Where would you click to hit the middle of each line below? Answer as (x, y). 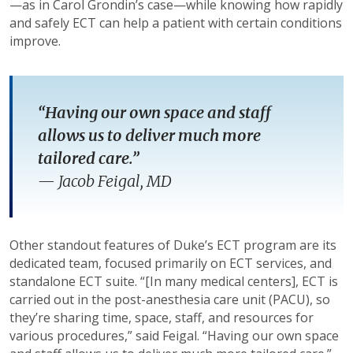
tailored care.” (89, 158)
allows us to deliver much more (149, 135)
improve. (37, 41)
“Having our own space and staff (154, 112)
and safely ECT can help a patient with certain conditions (176, 22)
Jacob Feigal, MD (115, 180)
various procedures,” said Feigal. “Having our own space (174, 335)
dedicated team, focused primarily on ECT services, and (171, 263)
